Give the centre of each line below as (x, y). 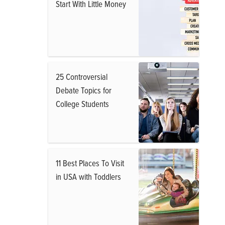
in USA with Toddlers (88, 177)
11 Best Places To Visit (90, 163)
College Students (82, 104)
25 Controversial (82, 77)
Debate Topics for (84, 90)
